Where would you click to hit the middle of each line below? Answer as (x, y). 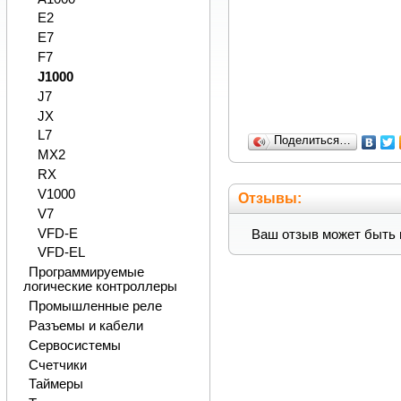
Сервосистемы (74, 345)
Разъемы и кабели (85, 325)
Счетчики (57, 365)
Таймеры (55, 384)
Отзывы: (270, 198)
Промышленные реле (95, 307)
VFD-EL (61, 253)
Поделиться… (313, 141)
